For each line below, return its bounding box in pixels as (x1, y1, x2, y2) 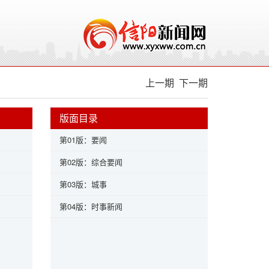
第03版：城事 (59, 178, 107, 190)
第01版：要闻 (59, 134, 107, 145)
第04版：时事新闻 (59, 201, 122, 212)
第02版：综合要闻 (59, 156, 122, 168)
